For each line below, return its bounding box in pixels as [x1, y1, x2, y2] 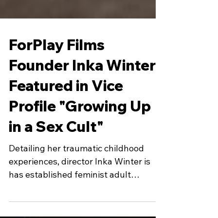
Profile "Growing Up [9, 116, 151, 135]
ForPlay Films [9, 55, 105, 73]
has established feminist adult [9, 188, 131, 200]
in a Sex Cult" [9, 137, 104, 155]
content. [9, 201, 42, 213]
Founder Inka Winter [9, 75, 156, 94]
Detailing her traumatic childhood [9, 162, 144, 173]
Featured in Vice [9, 96, 123, 114]
